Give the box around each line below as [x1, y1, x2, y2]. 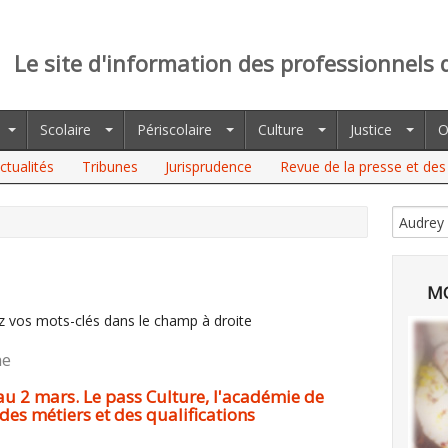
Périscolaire [137, 120, 212, 139]
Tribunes [81, 157, 138, 176]
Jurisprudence [165, 157, 253, 176]
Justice [350, 120, 392, 139]
